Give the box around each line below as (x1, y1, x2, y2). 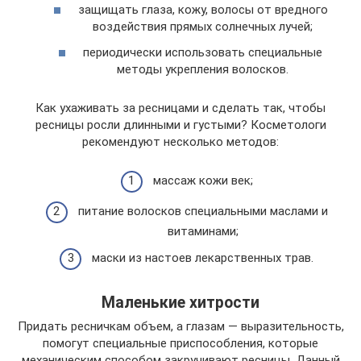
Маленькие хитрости (102, 293, 259, 312)
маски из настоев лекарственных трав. (92, 251, 313, 266)
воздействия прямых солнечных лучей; (93, 19, 313, 35)
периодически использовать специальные (83, 44, 322, 60)
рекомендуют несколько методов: (82, 134, 279, 149)
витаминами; (167, 223, 239, 239)
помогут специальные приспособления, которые (43, 336, 318, 351)
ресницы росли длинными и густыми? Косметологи (35, 117, 326, 132)
